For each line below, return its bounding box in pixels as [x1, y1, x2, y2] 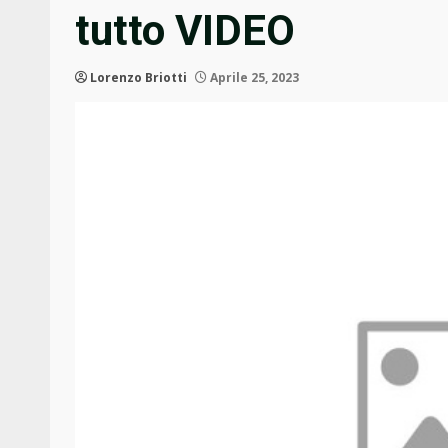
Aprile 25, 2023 [207, 69, 299, 87]
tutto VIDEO [75, 6, 295, 56]
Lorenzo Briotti [90, 69, 187, 87]
